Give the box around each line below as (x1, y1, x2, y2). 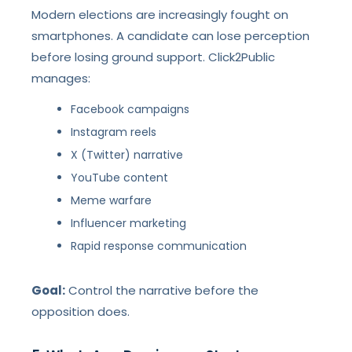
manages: (31, 70, 91, 86)
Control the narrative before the (65, 282, 259, 299)
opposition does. (31, 303, 130, 320)
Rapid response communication (71, 238, 247, 254)
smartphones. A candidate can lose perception (31, 27, 310, 44)
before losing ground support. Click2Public (31, 49, 276, 65)
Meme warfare (71, 192, 152, 208)
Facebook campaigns (71, 101, 190, 117)
